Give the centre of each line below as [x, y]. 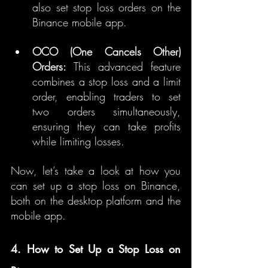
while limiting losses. [78, 141]
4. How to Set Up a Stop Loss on [96, 249]
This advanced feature [124, 66]
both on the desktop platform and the [96, 200]
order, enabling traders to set [106, 96]
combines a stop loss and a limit [106, 81]
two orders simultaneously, [106, 111]
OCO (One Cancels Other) [106, 51]
